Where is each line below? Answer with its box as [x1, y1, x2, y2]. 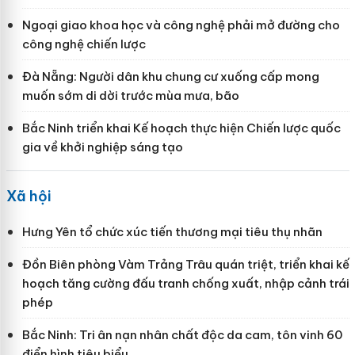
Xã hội [6, 186, 52, 205]
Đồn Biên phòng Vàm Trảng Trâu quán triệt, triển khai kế [21, 256, 349, 272]
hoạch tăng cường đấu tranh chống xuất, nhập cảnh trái [21, 275, 349, 291]
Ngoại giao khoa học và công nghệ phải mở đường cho [21, 17, 340, 32]
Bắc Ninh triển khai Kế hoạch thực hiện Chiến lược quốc [21, 120, 341, 136]
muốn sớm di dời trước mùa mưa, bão [21, 87, 239, 103]
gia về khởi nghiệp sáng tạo [21, 139, 183, 155]
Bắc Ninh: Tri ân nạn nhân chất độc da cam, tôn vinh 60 [21, 326, 342, 342]
